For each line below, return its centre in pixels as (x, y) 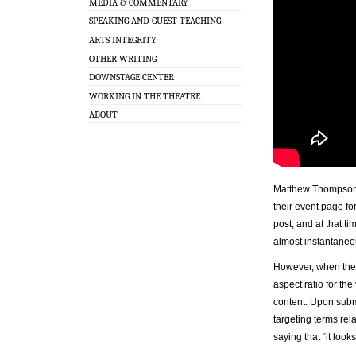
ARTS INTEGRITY (123, 39)
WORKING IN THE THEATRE (145, 96)
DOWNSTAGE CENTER (132, 77)
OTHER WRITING (123, 58)
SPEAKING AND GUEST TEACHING (155, 21)
